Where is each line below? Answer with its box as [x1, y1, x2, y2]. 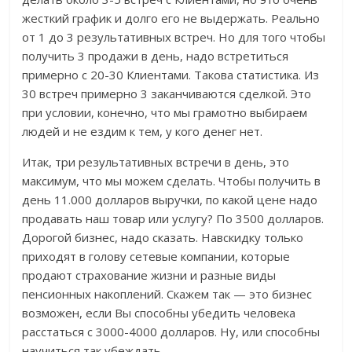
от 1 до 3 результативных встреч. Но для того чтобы [22, 29, 326, 46]
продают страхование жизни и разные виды [22, 267, 277, 284]
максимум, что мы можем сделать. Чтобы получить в [22, 173, 321, 189]
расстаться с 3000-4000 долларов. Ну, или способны [22, 324, 321, 340]
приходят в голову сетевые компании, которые [22, 248, 291, 265]
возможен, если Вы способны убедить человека [22, 305, 296, 321]
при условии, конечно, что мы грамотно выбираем [22, 104, 308, 121]
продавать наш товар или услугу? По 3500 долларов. [22, 211, 324, 227]
